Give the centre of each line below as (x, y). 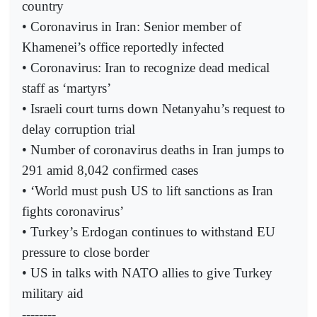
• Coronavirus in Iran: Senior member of (132, 26)
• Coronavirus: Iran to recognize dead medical (146, 67)
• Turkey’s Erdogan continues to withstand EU (149, 231)
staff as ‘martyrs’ (67, 88)
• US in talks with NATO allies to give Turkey (147, 272)
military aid (53, 293)
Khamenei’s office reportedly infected (123, 47)
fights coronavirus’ (73, 211)
